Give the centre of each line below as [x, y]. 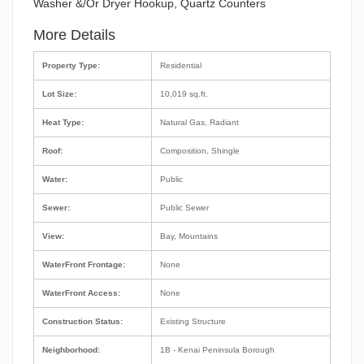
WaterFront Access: [81, 292]
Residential [184, 65]
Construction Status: [82, 321]
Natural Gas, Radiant [201, 122]
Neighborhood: [71, 349]
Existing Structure [195, 321]
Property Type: [71, 65]
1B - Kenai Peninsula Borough [219, 349]
